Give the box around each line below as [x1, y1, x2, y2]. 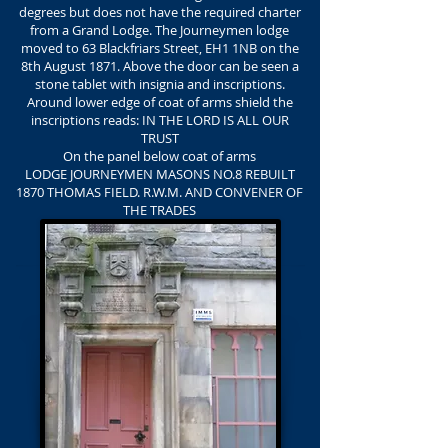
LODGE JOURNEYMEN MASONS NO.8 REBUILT [24, 165, 295, 183]
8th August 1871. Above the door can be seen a [20, 57, 299, 75]
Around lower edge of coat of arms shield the [26, 93, 293, 111]
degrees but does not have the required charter [18, 3, 301, 21]
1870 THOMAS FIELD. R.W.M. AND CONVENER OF [16, 183, 303, 201]
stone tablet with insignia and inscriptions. [34, 75, 285, 93]
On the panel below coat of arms [63, 147, 256, 165]
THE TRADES [123, 201, 196, 219]
